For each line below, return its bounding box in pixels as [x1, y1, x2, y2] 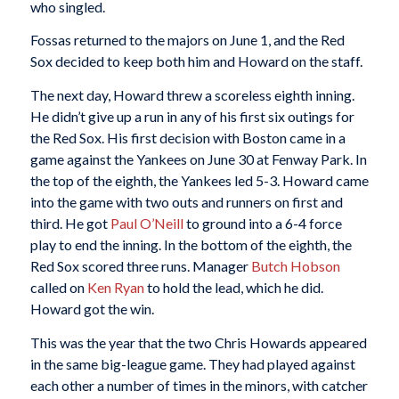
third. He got [29, 215, 110, 232]
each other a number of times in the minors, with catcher [29, 376, 368, 394]
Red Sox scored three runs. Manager [29, 257, 251, 275]
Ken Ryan [86, 279, 144, 297]
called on [29, 279, 87, 297]
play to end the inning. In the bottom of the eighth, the [29, 236, 352, 254]
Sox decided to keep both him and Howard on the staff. [29, 53, 362, 70]
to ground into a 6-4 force [183, 215, 342, 232]
